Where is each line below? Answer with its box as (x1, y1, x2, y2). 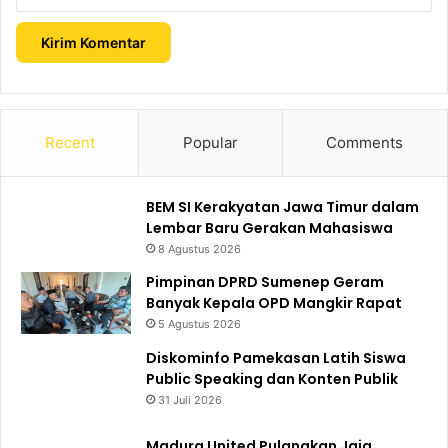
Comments (326, 132, 404, 152)
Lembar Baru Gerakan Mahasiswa (146, 217, 393, 238)
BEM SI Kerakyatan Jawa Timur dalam (146, 196, 419, 217)
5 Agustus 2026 (158, 317, 241, 332)
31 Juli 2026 (158, 393, 222, 408)
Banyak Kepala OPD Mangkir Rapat (146, 293, 402, 314)
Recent (44, 132, 95, 152)
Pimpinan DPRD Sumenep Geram (146, 272, 384, 293)
